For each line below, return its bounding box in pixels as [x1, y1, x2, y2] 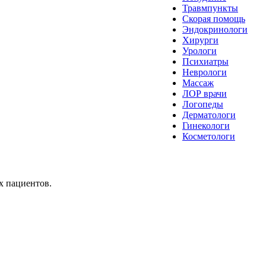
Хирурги [182, 35, 218, 45]
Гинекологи [182, 121, 230, 131]
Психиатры [182, 56, 229, 66]
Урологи [182, 46, 217, 56]
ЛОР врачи [182, 88, 227, 99]
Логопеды [182, 99, 223, 109]
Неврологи [182, 67, 227, 77]
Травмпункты [182, 3, 238, 13]
